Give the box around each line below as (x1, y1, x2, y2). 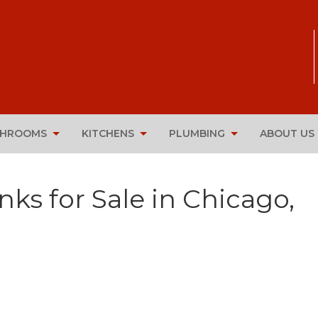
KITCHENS (82, 127, 134, 141)
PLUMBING (169, 127, 225, 141)
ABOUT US (260, 127, 314, 141)
